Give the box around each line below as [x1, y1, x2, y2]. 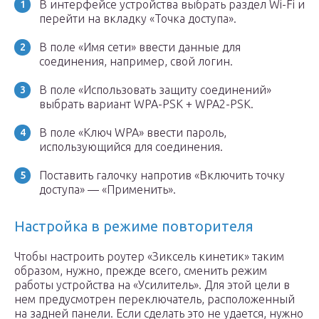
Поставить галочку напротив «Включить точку [39, 169, 285, 182]
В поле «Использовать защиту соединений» [39, 83, 271, 96]
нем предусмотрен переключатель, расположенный [14, 293, 295, 305]
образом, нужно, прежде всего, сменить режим [14, 264, 267, 277]
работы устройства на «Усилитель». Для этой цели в [14, 278, 290, 291]
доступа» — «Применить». [39, 183, 176, 196]
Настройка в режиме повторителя [14, 218, 253, 234]
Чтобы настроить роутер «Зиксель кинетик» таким [14, 250, 284, 263]
